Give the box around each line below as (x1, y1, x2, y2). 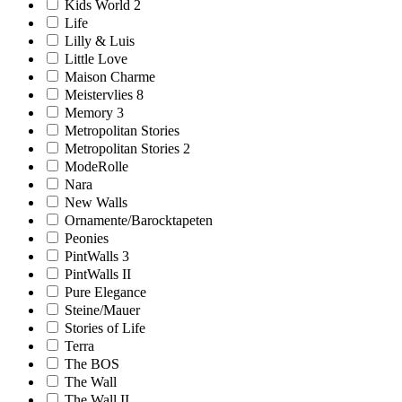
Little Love (65, 50, 127, 66)
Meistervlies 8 (65, 86, 144, 102)
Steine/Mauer (65, 301, 140, 318)
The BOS (65, 355, 119, 371)
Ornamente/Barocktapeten (65, 212, 213, 228)
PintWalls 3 (65, 248, 129, 264)
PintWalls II (65, 266, 131, 282)
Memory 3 (65, 104, 124, 120)
